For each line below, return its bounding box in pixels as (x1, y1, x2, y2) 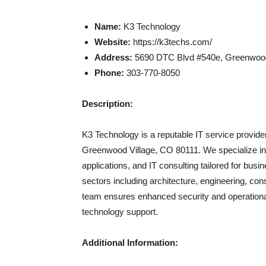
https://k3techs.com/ (131, 37, 212, 47)
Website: (94, 37, 131, 47)
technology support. (82, 207, 158, 217)
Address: (94, 52, 132, 62)
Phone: (94, 68, 124, 78)
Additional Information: (82, 237, 178, 248)
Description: (82, 99, 133, 109)
